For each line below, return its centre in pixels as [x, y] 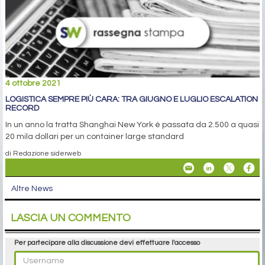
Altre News [32, 188]
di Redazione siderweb [43, 153]
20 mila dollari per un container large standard [95, 136]
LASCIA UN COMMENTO [71, 218]
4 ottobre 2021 [33, 83]
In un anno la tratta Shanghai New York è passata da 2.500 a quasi [132, 125]
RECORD [22, 108]
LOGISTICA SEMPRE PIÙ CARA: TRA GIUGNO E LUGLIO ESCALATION [132, 99]
